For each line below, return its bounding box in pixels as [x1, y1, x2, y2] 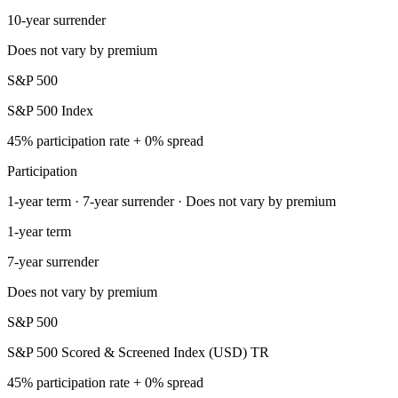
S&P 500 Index [7, 102, 93, 118]
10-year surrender [7, 12, 106, 28]
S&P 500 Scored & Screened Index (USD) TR [7, 344, 269, 360]
